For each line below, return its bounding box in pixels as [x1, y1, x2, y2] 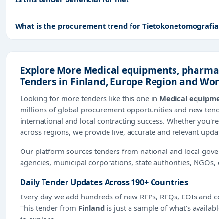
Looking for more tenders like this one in [20, 93, 159, 103]
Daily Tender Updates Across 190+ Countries [20, 176, 189, 188]
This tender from [20, 202, 78, 213]
